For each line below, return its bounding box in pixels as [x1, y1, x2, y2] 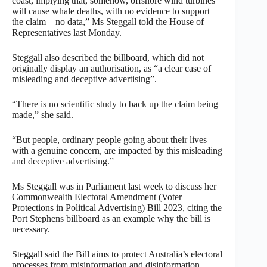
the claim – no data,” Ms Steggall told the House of [12, 16, 204, 27]
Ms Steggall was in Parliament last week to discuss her [12, 181, 216, 191]
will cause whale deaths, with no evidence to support [12, 5, 210, 16]
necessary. [12, 223, 50, 234]
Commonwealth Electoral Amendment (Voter [12, 191, 182, 202]
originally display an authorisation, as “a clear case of [12, 63, 211, 73]
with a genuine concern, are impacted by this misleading [12, 145, 222, 156]
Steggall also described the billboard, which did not [12, 52, 204, 63]
